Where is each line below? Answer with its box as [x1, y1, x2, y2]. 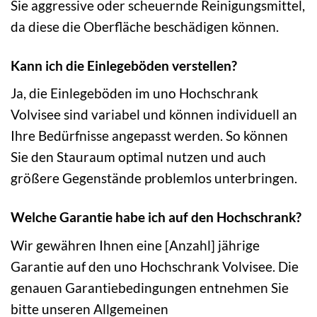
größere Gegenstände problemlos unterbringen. [11, 170, 297, 187]
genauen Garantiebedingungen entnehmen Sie [11, 279, 289, 296]
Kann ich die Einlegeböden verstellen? [11, 57, 237, 74]
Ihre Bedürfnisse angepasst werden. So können [11, 127, 288, 144]
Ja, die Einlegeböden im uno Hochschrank [11, 85, 258, 102]
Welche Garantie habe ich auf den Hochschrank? [11, 209, 301, 226]
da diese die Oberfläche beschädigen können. [11, 18, 279, 35]
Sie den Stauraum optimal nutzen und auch [11, 149, 266, 166]
